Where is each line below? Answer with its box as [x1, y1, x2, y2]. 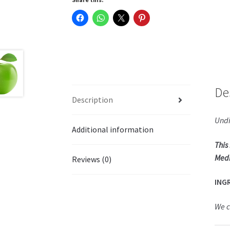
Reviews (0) [72, 154, 112, 165]
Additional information [72, 124, 154, 135]
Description [72, 94, 113, 105]
